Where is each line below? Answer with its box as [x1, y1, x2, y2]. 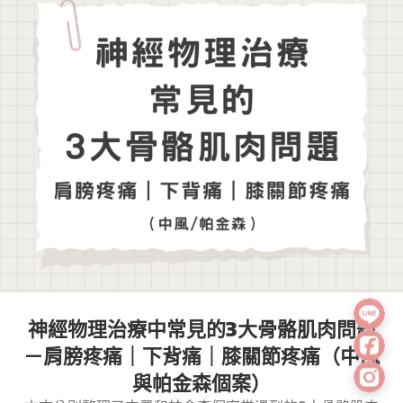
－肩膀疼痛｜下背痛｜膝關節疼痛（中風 [23, 343, 380, 369]
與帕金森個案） [132, 370, 271, 396]
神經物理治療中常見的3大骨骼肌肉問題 [27, 316, 376, 342]
